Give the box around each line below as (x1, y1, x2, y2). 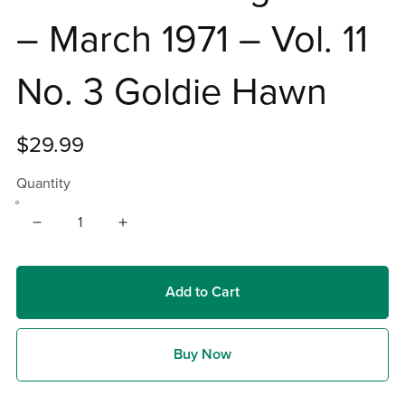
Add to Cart (165, 282, 240, 301)
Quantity (15, 174, 71, 193)
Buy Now (174, 345, 231, 364)
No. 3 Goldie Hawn (15, 69, 327, 115)
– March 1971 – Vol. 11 (15, 16, 368, 62)
